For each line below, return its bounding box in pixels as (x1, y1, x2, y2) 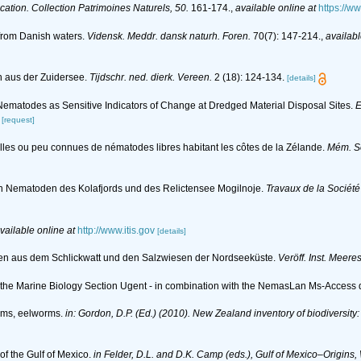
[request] (2, 114, 35, 124)
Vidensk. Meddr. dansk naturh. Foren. (87, 30, 251, 42)
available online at (235, 2, 316, 14)
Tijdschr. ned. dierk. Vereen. (89, 72, 212, 84)
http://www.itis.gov (77, 224, 155, 236)
